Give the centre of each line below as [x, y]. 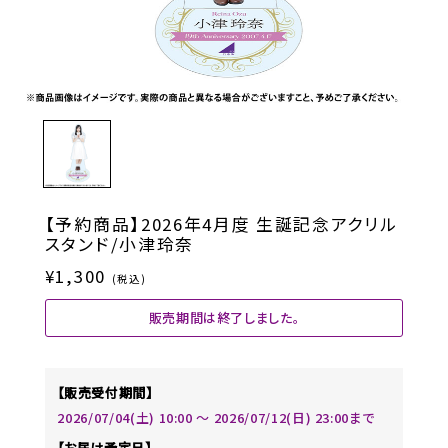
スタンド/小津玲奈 [119, 243]
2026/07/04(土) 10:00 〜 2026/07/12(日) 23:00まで [216, 418]
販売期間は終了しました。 [224, 318]
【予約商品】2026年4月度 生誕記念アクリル [221, 223]
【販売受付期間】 [105, 392]
